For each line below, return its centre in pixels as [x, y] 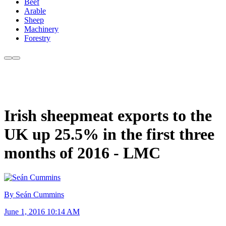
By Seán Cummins [34, 195]
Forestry [37, 38]
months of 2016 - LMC [82, 153]
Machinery [41, 29]
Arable [35, 11]
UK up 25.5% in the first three [109, 134]
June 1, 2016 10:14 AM [42, 212]
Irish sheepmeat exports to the [108, 115]
